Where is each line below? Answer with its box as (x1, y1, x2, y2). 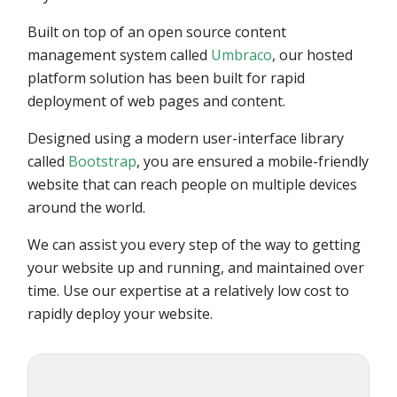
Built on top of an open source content (27, 21, 286, 42)
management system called (27, 44, 211, 65)
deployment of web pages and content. (27, 90, 285, 111)
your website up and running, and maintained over (27, 257, 364, 277)
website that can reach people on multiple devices (27, 174, 357, 194)
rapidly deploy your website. (27, 303, 213, 323)
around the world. (27, 197, 145, 217)
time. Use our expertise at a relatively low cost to (27, 280, 349, 300)
